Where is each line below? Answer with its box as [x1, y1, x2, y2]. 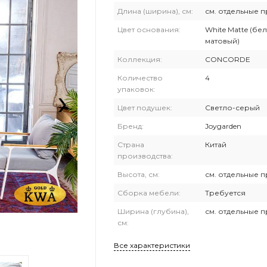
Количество [117, 73, 163, 82]
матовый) [205, 36, 240, 45]
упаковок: [117, 85, 156, 94]
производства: [117, 151, 173, 160]
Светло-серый [205, 103, 260, 112]
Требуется [205, 188, 246, 197]
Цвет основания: [117, 25, 181, 34]
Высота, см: [117, 170, 160, 179]
